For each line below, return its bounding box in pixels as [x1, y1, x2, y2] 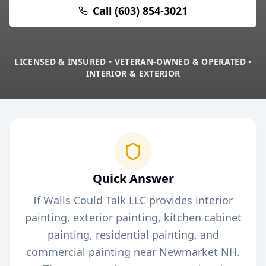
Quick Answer [92, 170, 174, 186]
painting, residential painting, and [47, 227, 219, 242]
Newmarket [159, 245, 218, 259]
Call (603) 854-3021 [93, 4, 188, 18]
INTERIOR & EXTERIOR [85, 68, 180, 79]
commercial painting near [26, 245, 159, 259]
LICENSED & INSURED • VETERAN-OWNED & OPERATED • [14, 56, 252, 67]
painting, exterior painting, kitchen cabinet [24, 210, 242, 224]
